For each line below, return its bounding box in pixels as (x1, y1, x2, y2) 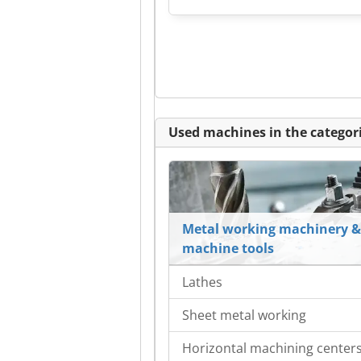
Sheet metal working (182, 306, 306, 325)
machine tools (182, 239, 274, 258)
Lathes (182, 273, 222, 292)
